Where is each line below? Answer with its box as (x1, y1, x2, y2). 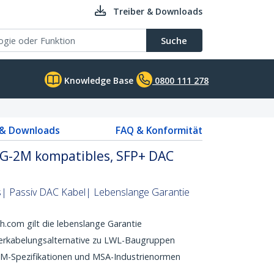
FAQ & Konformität (116, 124, 202, 137)
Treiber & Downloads (113, 6, 202, 17)
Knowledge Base (62, 75, 133, 86)
